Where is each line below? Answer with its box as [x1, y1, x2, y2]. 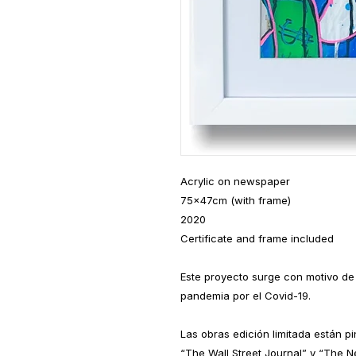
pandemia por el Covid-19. [180, 289, 311, 303]
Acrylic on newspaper [180, 175, 290, 188]
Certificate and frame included [180, 232, 334, 246]
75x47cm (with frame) [180, 194, 291, 207]
